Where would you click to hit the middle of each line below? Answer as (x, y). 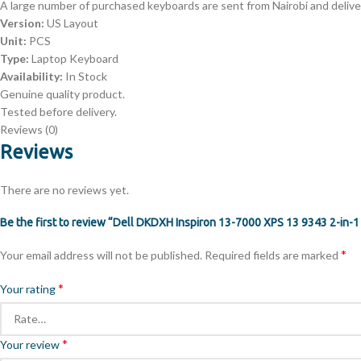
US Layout (71, 23)
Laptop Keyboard (74, 58)
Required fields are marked (273, 255)
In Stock (85, 76)
